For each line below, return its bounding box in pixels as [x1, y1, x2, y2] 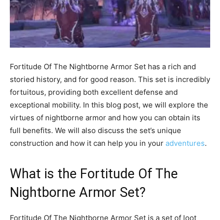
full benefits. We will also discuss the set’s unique [10, 125, 181, 135]
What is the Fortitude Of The [10, 165, 178, 182]
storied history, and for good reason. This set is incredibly [10, 74, 210, 84]
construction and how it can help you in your [10, 138, 165, 148]
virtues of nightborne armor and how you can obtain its [10, 112, 200, 122]
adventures [165, 138, 205, 148]
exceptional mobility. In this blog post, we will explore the [10, 100, 208, 110]
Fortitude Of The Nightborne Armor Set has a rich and [10, 61, 196, 71]
